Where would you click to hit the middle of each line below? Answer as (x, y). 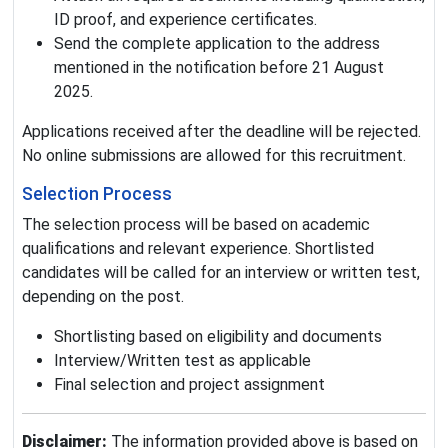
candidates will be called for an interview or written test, (221, 273)
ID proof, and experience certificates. (185, 20)
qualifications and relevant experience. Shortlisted (198, 249)
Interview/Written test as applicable (182, 361)
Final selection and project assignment (189, 385)
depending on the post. (103, 297)
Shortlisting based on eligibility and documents (218, 337)
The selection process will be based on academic (196, 225)
